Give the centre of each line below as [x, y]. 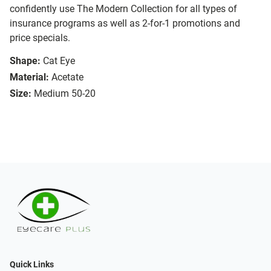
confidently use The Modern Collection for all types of [123, 9]
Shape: [25, 61]
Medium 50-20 [65, 94]
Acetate [67, 77]
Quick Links [32, 264]
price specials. [40, 38]
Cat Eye [59, 61]
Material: [29, 77]
